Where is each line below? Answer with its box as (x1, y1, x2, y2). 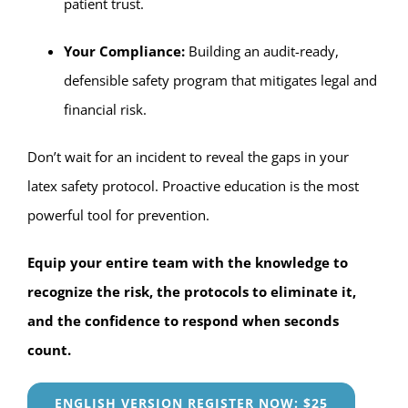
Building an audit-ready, (184, 42, 339, 61)
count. (26, 341, 71, 360)
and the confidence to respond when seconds (26, 311, 339, 331)
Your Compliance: (63, 42, 185, 61)
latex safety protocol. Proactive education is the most (26, 177, 359, 196)
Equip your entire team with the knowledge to (26, 253, 348, 272)
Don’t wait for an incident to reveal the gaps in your (26, 148, 349, 167)
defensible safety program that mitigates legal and (63, 71, 377, 90)
